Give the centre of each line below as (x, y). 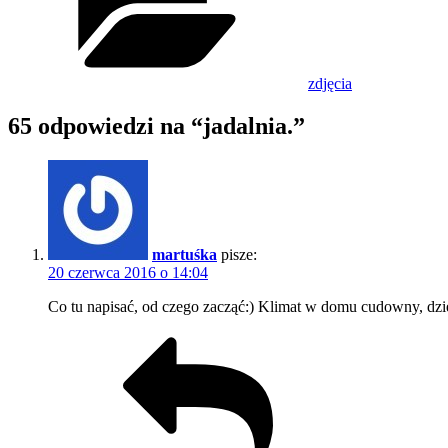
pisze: (239, 255)
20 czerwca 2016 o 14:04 (128, 273)
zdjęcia (330, 84)
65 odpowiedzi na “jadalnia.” (156, 126)
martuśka (184, 255)
